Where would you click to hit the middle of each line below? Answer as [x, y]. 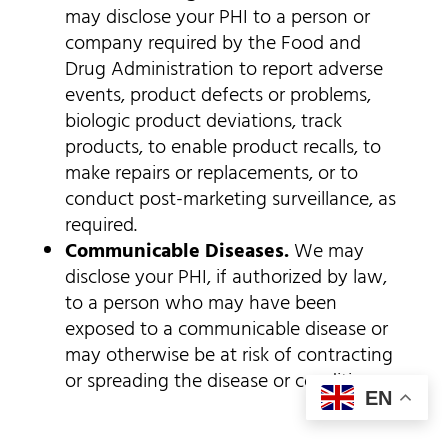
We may [326, 252]
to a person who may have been [200, 304]
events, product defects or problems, [217, 96]
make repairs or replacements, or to [211, 174]
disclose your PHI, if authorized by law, [225, 278]
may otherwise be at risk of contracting [228, 356]
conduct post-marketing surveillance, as [230, 200]
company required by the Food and [212, 44]
